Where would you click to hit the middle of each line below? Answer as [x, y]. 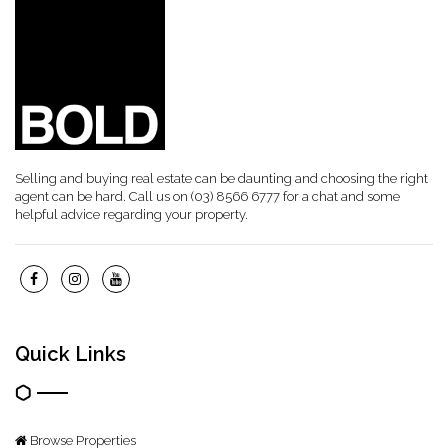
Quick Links [70, 354]
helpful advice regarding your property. [131, 214]
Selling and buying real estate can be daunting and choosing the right [221, 178]
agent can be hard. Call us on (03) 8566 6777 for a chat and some [207, 196]
